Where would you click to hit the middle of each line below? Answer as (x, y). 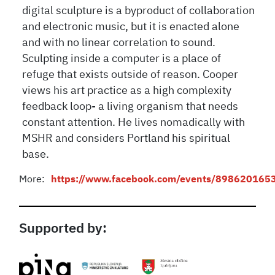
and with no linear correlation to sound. (119, 43)
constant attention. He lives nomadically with (134, 122)
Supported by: (63, 229)
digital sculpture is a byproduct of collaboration (139, 11)
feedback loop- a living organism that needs (130, 107)
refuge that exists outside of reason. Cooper (130, 75)
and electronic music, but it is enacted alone (131, 27)
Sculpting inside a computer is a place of (122, 59)
